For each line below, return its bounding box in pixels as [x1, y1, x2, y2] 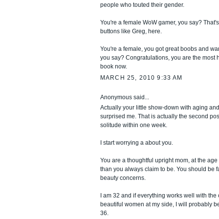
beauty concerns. [100, 174, 146, 181]
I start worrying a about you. [100, 139, 173, 146]
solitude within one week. [100, 121, 167, 129]
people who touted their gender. [100, 1, 184, 9]
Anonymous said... [100, 93, 149, 101]
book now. [100, 63, 127, 70]
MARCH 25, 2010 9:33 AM [100, 74, 183, 81]
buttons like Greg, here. [100, 28, 162, 35]
